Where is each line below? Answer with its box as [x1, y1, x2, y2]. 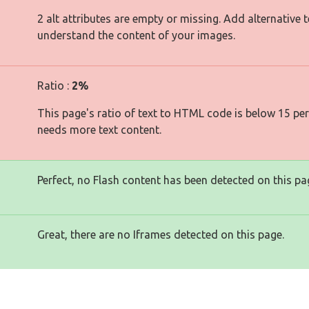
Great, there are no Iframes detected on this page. [37, 228, 284, 241]
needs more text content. [37, 123, 161, 136]
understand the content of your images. [37, 29, 235, 41]
